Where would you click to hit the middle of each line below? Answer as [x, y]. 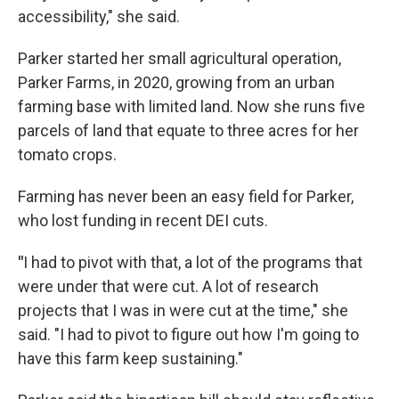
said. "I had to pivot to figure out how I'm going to [188, 334]
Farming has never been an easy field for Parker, [186, 196]
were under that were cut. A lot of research [168, 286]
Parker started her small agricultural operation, [179, 58]
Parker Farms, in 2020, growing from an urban [176, 82]
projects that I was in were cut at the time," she [183, 310]
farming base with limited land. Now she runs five [191, 106]
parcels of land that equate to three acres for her [188, 130]
